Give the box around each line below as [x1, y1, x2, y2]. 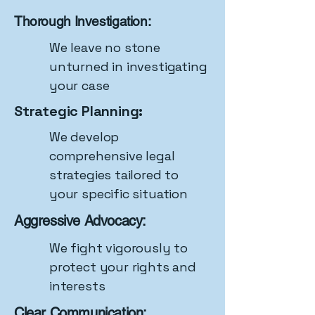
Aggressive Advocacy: [14, 212, 146, 229]
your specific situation [49, 186, 188, 202]
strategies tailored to [49, 167, 179, 183]
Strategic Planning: [14, 102, 143, 120]
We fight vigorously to [49, 240, 188, 256]
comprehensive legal [49, 148, 175, 164]
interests [49, 278, 105, 294]
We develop [49, 129, 120, 145]
